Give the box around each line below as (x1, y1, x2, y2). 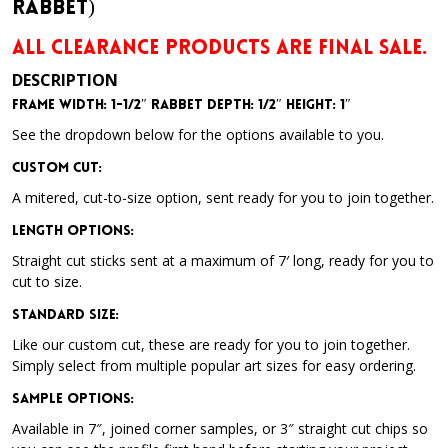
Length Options (12, 224, 131, 239)
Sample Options (12, 392, 131, 407)
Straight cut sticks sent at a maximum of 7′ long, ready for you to (12, 251, 434, 270)
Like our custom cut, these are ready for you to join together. (12, 335, 414, 354)
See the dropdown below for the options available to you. (12, 125, 384, 144)
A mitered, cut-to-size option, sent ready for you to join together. (12, 188, 434, 207)
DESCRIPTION (12, 69, 118, 91)
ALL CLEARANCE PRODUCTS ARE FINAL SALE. (12, 39, 427, 59)
